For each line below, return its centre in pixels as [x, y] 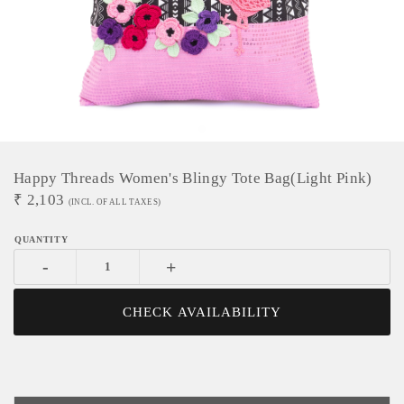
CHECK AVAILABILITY [202, 312]
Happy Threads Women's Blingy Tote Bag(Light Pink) [193, 178]
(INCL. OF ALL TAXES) [115, 202]
